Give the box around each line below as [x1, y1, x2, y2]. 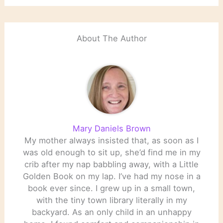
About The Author [76, 33, 147, 43]
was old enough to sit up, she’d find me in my [22, 147, 201, 158]
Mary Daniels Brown [72, 123, 151, 134]
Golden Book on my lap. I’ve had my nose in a [22, 171, 201, 182]
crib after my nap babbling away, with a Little [24, 159, 199, 170]
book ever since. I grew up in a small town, [28, 183, 195, 194]
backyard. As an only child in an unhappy [31, 207, 192, 218]
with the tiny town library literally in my [36, 195, 187, 206]
